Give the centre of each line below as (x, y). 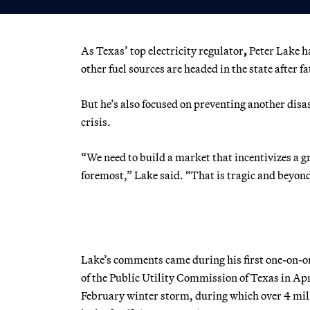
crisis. (96, 121)
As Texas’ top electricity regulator (162, 50)
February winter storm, (137, 295)
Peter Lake (274, 50)
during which (227, 295)
